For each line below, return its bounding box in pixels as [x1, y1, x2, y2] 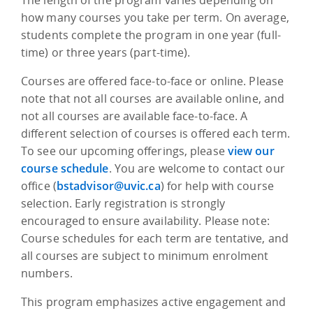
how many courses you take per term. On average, [21, 9, 289, 25]
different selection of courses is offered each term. [21, 125, 291, 141]
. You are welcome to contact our [108, 160, 285, 176]
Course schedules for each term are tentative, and [21, 230, 289, 246]
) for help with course [160, 177, 274, 194]
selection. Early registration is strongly [21, 195, 226, 211]
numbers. [21, 265, 75, 281]
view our [227, 143, 275, 159]
